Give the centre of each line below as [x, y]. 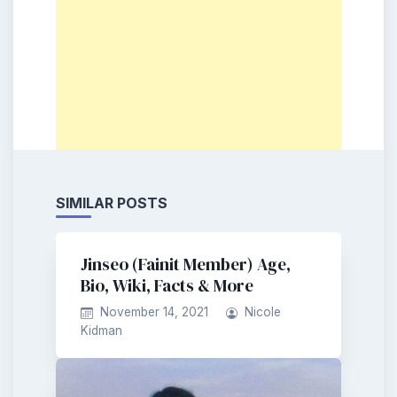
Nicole [263, 312]
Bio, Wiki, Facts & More [167, 286]
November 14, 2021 [154, 312]
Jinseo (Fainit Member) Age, [186, 265]
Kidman [101, 331]
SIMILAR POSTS [112, 203]
